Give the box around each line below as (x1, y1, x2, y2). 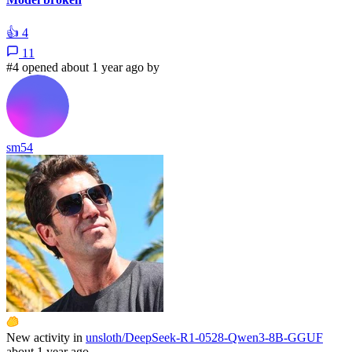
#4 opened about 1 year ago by (6, 60, 159, 74)
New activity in (6, 330, 82, 344)
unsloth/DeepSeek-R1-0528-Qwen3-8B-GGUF (86, 330, 323, 344)
